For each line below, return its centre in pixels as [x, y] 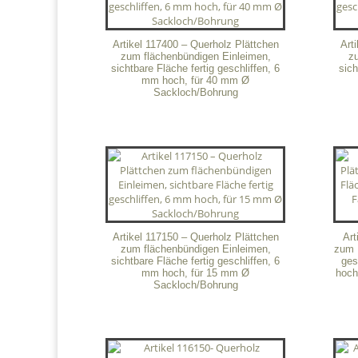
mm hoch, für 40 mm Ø [196, 81]
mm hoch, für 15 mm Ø [196, 272]
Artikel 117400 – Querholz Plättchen [195, 45]
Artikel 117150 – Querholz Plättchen [195, 237]
